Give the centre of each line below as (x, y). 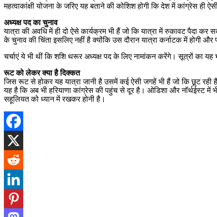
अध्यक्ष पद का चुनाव (31, 22)
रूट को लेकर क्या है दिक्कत (42, 73)
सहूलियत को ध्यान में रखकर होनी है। (55, 99)
